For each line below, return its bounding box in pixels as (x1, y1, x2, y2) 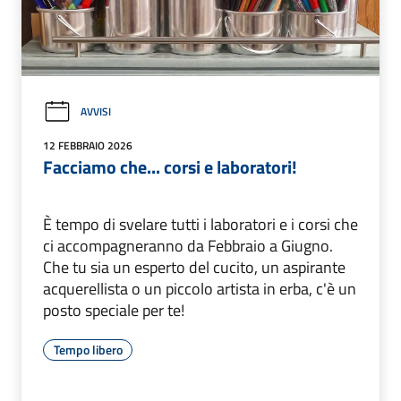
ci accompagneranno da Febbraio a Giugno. (43, 233, 333, 258)
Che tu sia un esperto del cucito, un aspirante (43, 254, 346, 279)
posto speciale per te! (43, 297, 184, 322)
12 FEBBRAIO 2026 (43, 136, 132, 154)
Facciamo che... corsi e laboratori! (43, 152, 297, 181)
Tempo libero (53, 339, 123, 359)
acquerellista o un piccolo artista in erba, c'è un (43, 276, 356, 301)
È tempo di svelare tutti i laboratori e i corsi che (43, 211, 358, 236)
